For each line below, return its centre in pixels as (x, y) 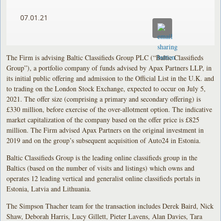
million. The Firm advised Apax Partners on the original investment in (105, 130)
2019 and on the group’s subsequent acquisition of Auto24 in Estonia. (104, 140)
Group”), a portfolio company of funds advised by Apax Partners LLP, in (109, 68)
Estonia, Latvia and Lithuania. (49, 188)
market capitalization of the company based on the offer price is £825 (103, 119)
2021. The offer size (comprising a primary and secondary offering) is (104, 99)
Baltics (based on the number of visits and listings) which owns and (101, 168)
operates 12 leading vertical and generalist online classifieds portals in (104, 178)
